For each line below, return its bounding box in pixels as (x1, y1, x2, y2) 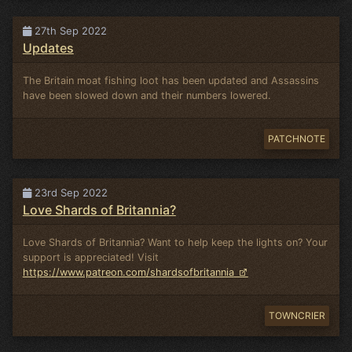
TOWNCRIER (268, 310, 325, 322)
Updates (22, 40, 74, 57)
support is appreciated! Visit (22, 251, 159, 264)
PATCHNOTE (267, 133, 325, 145)
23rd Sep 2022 (31, 186, 108, 200)
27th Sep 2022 (31, 24, 107, 38)
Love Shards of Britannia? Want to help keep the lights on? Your (22, 236, 328, 249)
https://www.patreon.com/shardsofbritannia (22, 266, 234, 279)
